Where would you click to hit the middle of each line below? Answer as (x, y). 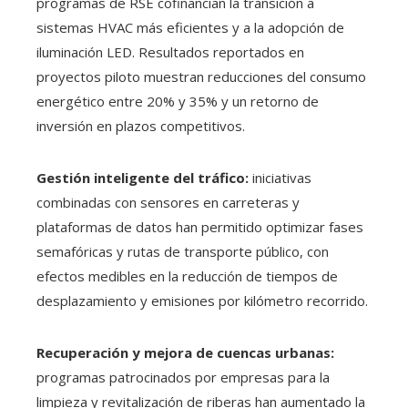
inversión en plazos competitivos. (141, 126)
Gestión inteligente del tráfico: (143, 178)
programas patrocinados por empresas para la (183, 377)
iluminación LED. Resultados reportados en (170, 52)
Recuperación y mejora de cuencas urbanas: (185, 353)
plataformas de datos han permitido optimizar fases (200, 227)
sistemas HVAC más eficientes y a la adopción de (190, 28)
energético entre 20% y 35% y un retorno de (178, 102)
